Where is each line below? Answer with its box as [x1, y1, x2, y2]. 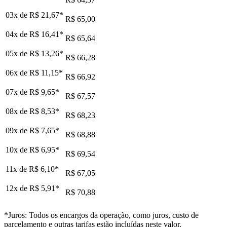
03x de [6, 10, 29, 19]
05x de [6, 49, 29, 58]
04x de [6, 29, 29, 39]
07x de [6, 87, 29, 96]
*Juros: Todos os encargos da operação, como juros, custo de [4, 210, 199, 219]
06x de [6, 68, 29, 77]
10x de [6, 145, 29, 154]
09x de [6, 126, 29, 135]
